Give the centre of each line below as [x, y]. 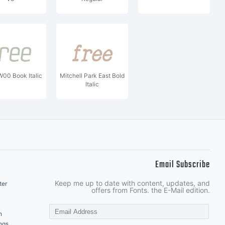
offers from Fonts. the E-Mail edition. [151, 190]
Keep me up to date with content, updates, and [132, 183]
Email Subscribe [183, 165]
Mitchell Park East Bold [92, 76]
